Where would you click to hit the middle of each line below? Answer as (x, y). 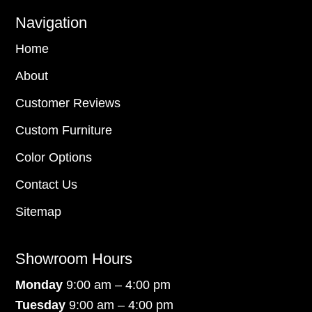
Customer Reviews (68, 103)
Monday (41, 285)
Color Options (54, 158)
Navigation (52, 23)
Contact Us (47, 185)
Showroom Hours (74, 259)
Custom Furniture (64, 131)
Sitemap (39, 212)
